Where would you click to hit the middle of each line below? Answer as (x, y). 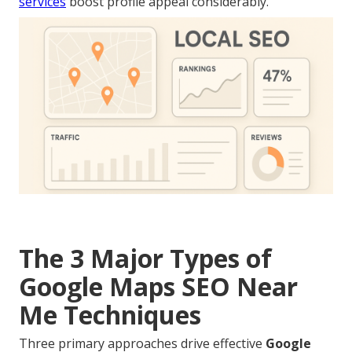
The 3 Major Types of (145, 258)
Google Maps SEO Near (158, 287)
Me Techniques (110, 315)
